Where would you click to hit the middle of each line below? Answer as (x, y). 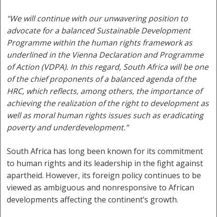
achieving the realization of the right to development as (108, 103)
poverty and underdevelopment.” (68, 128)
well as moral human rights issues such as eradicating (105, 116)
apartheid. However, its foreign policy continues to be (104, 176)
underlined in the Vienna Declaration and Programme (105, 55)
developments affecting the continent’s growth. (93, 200)
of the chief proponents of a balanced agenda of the (102, 79)
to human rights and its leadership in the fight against (105, 163)
